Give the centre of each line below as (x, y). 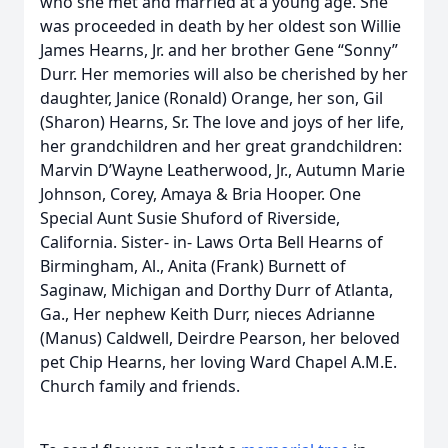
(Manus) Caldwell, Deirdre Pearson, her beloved (220, 338)
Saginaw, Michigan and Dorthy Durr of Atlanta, (216, 290)
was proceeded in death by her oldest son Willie (220, 26)
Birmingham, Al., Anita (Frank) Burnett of (193, 266)
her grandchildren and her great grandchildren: (221, 146)
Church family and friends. (140, 386)
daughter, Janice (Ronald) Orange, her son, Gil (211, 98)
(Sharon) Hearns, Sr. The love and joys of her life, (222, 122)
